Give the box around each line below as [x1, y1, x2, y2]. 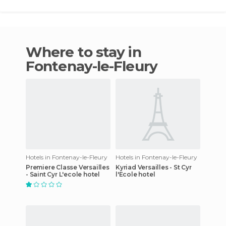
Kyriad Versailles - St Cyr [116, 163, 192, 171]
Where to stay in [26, 43, 42, 61]
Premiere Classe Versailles [26, 163, 109, 171]
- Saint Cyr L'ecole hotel [26, 170, 100, 178]
